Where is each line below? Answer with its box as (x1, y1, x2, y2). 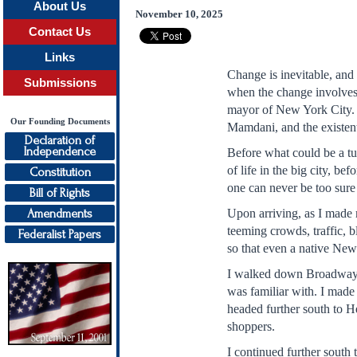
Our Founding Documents (10, 117, 110, 126)
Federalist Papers (18, 227, 101, 241)
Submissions (23, 76, 96, 89)
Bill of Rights (29, 186, 90, 200)
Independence (24, 144, 96, 159)
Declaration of (25, 133, 95, 147)
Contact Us (29, 25, 91, 38)
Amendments (27, 206, 92, 221)
